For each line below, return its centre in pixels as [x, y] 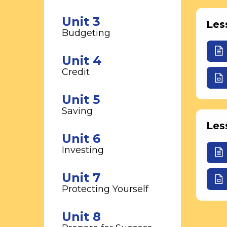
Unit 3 [81, 22]
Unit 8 [81, 217]
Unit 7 [81, 178]
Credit [76, 72]
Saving [77, 111]
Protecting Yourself [105, 189]
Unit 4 [82, 61]
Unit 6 [81, 139]
